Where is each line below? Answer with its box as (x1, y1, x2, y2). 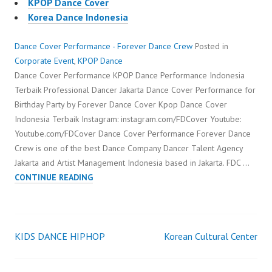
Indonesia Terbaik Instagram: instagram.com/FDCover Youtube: (15, 114, 241, 125)
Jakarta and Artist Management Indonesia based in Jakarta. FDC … (15, 157, 249, 169)
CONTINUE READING (15, 172, 93, 183)
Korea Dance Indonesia (28, 11, 128, 24)
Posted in (195, 41, 228, 52)
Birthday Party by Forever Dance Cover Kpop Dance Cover (15, 99, 227, 110)
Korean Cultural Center (164, 230, 257, 243)
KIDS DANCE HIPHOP (15, 230, 105, 243)
